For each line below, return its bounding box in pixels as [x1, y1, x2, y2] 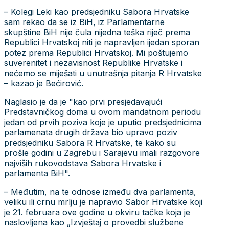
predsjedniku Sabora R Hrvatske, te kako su [4, 137, 176, 148]
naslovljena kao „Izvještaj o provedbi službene [4, 217, 184, 227]
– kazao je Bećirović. [4, 78, 86, 88]
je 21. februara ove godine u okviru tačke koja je [4, 207, 190, 217]
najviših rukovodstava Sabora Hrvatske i [4, 157, 161, 168]
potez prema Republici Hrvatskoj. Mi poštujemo [4, 47, 188, 58]
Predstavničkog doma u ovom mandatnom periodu [4, 106, 201, 117]
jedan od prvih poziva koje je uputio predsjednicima [4, 117, 201, 127]
